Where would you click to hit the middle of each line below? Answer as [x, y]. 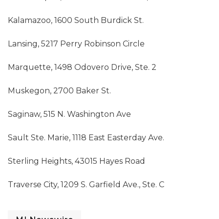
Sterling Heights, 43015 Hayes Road [77, 161]
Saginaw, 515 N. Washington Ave [69, 114]
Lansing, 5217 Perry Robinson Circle [76, 44]
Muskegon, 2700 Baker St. [59, 91]
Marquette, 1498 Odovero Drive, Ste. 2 [82, 67]
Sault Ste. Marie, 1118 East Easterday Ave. [86, 138]
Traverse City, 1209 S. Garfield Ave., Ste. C [86, 185]
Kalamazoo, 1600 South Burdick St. [76, 20]
